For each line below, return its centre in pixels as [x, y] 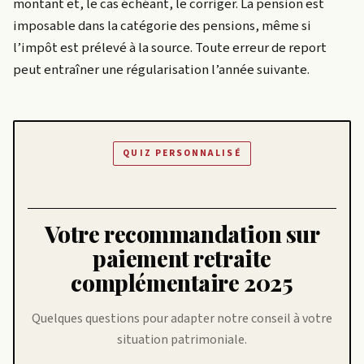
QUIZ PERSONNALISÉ [182, 154]
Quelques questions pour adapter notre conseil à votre [182, 319]
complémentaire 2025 [182, 283]
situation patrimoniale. [182, 340]
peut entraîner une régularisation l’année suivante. [161, 69]
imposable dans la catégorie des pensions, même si [162, 26]
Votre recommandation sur [182, 234]
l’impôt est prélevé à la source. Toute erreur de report [170, 48]
